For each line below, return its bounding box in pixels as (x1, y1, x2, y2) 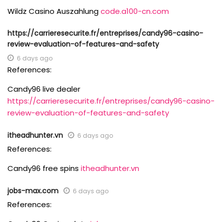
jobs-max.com (7, 186, 58, 196)
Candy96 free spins (7, 163, 81, 173)
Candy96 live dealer (7, 84, 80, 94)
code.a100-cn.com (101, 6, 169, 16)
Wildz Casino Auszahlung (7, 6, 101, 16)
